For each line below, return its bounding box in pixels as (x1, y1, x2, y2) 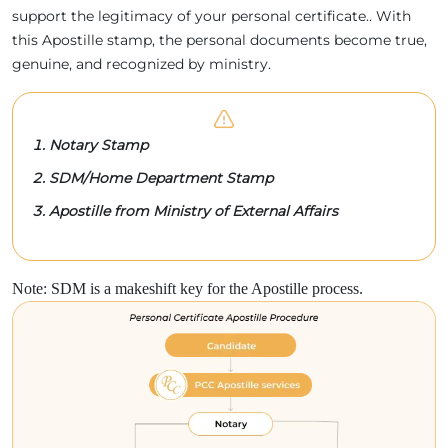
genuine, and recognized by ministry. (12, 54, 271, 73)
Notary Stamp (49, 135, 148, 154)
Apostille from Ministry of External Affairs (49, 201, 338, 220)
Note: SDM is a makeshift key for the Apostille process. (12, 279, 363, 297)
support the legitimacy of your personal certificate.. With (12, 6, 411, 25)
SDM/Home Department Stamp (49, 168, 273, 187)
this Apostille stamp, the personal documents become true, (12, 30, 427, 49)
